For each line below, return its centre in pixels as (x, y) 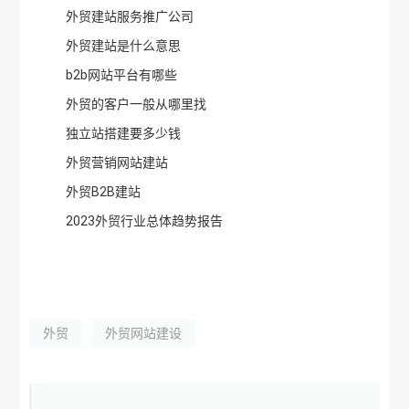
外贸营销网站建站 (117, 163)
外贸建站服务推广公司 (130, 16)
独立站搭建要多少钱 (124, 133)
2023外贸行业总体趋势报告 (145, 221)
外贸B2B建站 (104, 192)
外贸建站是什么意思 (124, 46)
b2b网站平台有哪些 (122, 75)
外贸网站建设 (144, 333)
